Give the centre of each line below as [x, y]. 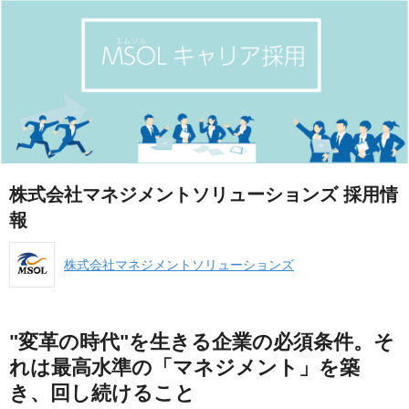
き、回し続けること [102, 393]
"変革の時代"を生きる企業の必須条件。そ [202, 342]
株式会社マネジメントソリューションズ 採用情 [204, 195]
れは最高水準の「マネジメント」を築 [184, 368]
